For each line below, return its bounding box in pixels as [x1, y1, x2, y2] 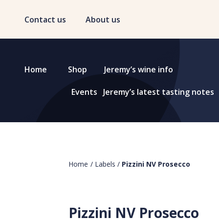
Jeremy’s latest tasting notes [103, 87, 214, 97]
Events [71, 87, 97, 97]
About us [86, 14, 120, 25]
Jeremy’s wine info [104, 64, 173, 75]
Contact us [24, 14, 66, 25]
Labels [95, 159, 115, 169]
